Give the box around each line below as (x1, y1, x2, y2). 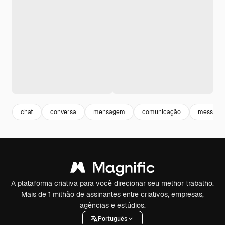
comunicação (142, 107, 181, 116)
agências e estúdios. (79, 201, 146, 210)
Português (98, 214, 127, 223)
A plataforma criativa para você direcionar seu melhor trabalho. (11, 179, 214, 188)
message (198, 107, 223, 116)
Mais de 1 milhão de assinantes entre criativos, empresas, (21, 190, 204, 199)
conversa (50, 107, 76, 116)
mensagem (93, 107, 125, 116)
